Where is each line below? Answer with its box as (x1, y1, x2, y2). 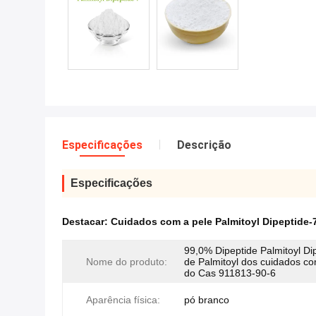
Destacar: (62, 216, 111, 227)
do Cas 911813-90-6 (184, 267, 276, 279)
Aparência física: (86, 294, 160, 305)
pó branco (184, 294, 229, 305)
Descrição (177, 138, 231, 152)
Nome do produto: (86, 256, 167, 267)
